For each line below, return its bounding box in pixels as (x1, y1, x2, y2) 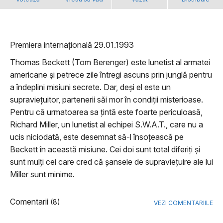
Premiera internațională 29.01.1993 (10, 40, 134, 50)
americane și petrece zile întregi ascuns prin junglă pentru (10, 70, 212, 80)
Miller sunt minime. (10, 169, 75, 180)
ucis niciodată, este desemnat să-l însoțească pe (10, 132, 184, 142)
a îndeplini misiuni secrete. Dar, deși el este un (10, 82, 171, 93)
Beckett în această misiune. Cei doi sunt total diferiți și (10, 144, 200, 155)
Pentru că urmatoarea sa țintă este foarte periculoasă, (10, 107, 203, 117)
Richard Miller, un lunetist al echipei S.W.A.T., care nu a (10, 119, 203, 130)
